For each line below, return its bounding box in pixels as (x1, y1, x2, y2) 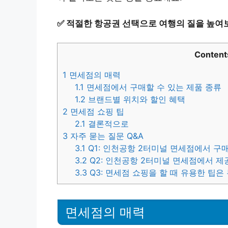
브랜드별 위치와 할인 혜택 (85, 94, 186, 105)
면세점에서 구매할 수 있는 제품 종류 (84, 82, 222, 93)
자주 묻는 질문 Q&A (68, 131, 144, 141)
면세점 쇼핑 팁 (68, 106, 124, 117)
